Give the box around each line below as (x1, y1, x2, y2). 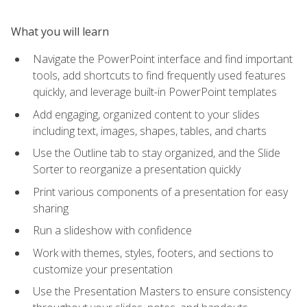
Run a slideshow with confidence (33, 223, 192, 238)
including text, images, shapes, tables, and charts (33, 123, 267, 138)
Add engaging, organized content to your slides (33, 106, 260, 122)
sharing (33, 200, 69, 216)
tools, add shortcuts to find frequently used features (33, 67, 286, 83)
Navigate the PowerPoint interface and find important (33, 51, 293, 66)
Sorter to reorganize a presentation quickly (33, 162, 241, 177)
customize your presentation (33, 261, 173, 277)
